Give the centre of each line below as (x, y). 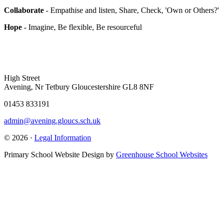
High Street (22, 78)
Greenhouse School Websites (162, 154)
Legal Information (63, 137)
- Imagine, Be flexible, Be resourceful (82, 27)
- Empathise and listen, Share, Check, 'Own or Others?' (131, 10)
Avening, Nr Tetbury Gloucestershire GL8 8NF (79, 87)
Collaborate (24, 10)
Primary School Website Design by (60, 154)
